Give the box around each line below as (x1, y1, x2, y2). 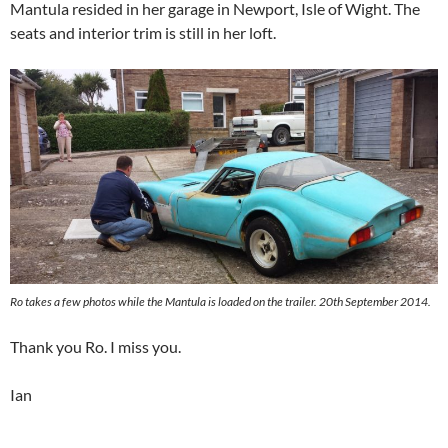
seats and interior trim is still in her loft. (10, 23, 276, 42)
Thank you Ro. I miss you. (10, 337, 181, 356)
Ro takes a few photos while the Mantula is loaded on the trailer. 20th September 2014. (10, 294, 431, 309)
